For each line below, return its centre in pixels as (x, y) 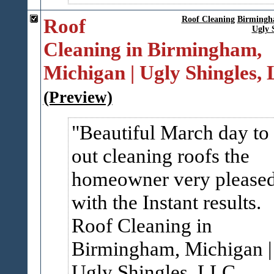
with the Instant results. (168, 202)
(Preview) (78, 97)
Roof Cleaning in (142, 225)
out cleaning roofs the (160, 156)
